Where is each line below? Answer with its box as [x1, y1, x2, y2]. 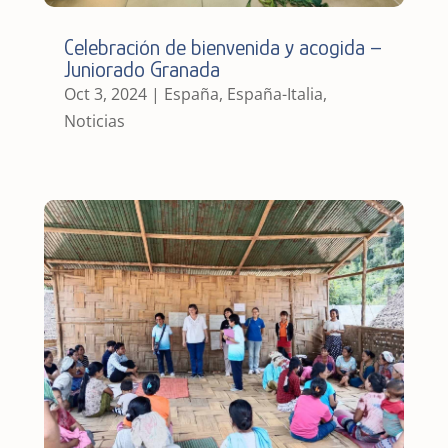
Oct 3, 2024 [63, 82, 147, 105]
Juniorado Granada [63, 56, 220, 82]
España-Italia [226, 82, 323, 105]
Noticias [63, 109, 125, 132]
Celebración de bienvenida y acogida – [63, 34, 382, 60]
